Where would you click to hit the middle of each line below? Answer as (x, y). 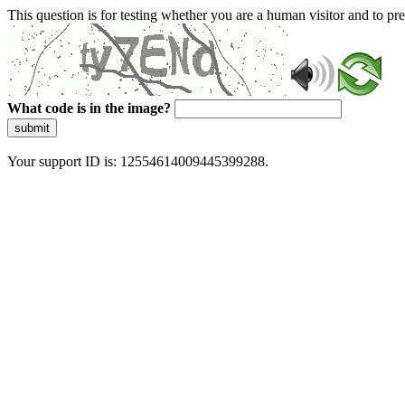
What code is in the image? (89, 108)
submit (32, 128)
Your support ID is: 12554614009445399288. (138, 161)
